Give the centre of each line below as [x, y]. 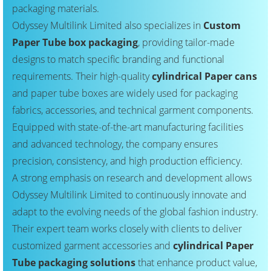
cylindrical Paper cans [204, 77]
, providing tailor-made [186, 43]
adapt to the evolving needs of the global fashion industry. [135, 212]
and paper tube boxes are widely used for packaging [125, 93]
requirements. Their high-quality [82, 77]
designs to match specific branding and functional [118, 60]
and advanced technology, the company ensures [115, 144]
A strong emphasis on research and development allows [132, 178]
